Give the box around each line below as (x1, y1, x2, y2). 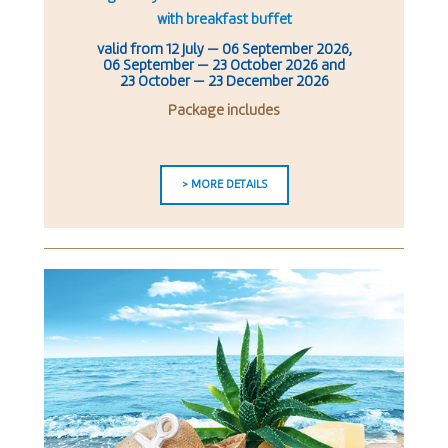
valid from (96, 42, 166, 58)
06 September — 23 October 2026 (103, 58, 318, 74)
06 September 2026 (221, 42, 349, 58)
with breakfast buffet (156, 12, 292, 28)
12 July (165, 42, 204, 58)
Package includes (168, 103, 280, 119)
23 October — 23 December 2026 (119, 74, 329, 90)
